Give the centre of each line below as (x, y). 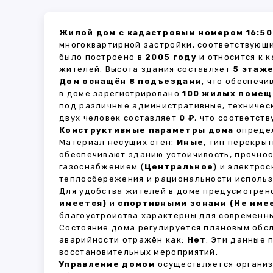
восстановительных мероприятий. (139, 252)
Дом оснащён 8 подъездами (131, 81)
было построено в (102, 57)
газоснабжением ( (102, 167)
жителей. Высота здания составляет (146, 69)
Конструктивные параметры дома (147, 130)
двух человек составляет (119, 118)
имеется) (83, 203)
